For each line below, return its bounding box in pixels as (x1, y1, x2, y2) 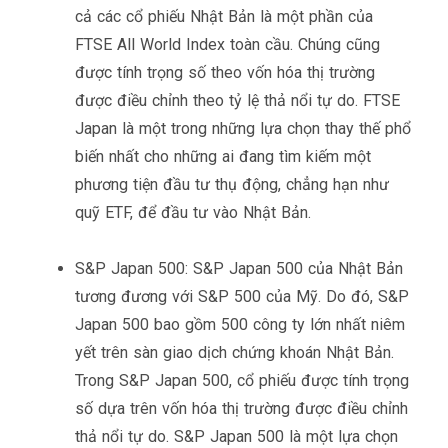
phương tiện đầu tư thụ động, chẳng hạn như (75, 174, 389, 194)
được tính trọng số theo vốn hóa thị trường (75, 62, 375, 82)
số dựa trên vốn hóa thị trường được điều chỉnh (75, 398, 408, 418)
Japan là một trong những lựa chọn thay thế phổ (75, 118, 411, 138)
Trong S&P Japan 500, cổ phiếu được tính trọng (75, 370, 409, 390)
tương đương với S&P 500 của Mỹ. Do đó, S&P (75, 286, 409, 306)
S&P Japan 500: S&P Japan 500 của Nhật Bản (75, 258, 403, 278)
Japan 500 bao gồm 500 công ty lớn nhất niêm (75, 314, 405, 334)
